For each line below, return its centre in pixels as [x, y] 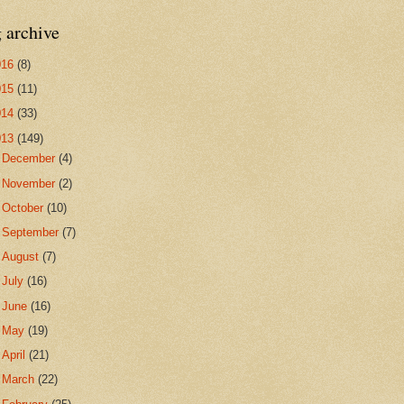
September [32, 232]
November [31, 183]
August [23, 257]
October [25, 207]
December [31, 159]
